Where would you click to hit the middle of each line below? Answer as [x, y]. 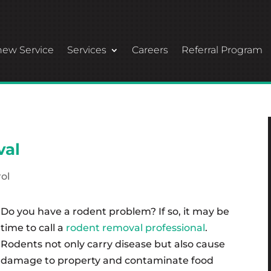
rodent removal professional [136, 227]
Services [87, 50]
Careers [150, 50]
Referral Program [222, 50]
